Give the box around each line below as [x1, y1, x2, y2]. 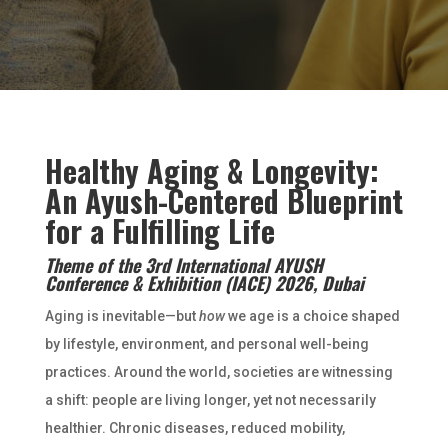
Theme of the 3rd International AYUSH [44, 252, 323, 278]
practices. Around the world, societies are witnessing [44, 364, 393, 380]
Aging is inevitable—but [44, 308, 199, 324]
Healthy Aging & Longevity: [44, 148, 379, 193]
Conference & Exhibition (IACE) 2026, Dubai [44, 270, 364, 296]
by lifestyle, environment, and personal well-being [44, 336, 369, 352]
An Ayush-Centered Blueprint [44, 178, 403, 223]
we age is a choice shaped [224, 308, 400, 324]
